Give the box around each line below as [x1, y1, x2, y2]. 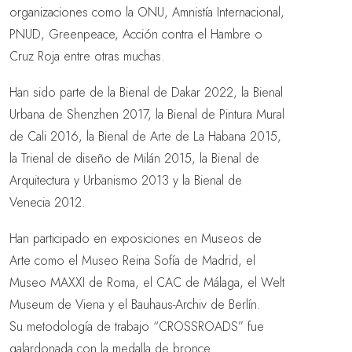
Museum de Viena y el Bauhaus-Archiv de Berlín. [9, 295, 261, 313]
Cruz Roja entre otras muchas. [9, 47, 165, 65]
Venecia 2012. [9, 193, 86, 211]
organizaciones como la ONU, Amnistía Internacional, [9, 3, 284, 21]
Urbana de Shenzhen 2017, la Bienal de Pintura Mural [9, 105, 284, 123]
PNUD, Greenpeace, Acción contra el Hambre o [9, 25, 262, 43]
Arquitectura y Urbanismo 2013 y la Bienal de [9, 171, 242, 189]
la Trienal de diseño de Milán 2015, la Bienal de [9, 149, 259, 167]
